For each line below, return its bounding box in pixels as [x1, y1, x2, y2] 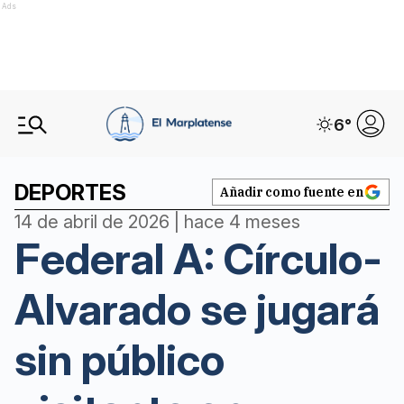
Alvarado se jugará [14, 282, 380, 335]
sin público [14, 333, 225, 386]
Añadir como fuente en [220, 184, 363, 200]
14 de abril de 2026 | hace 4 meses [14, 211, 300, 233]
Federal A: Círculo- [14, 232, 382, 285]
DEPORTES [14, 179, 126, 206]
